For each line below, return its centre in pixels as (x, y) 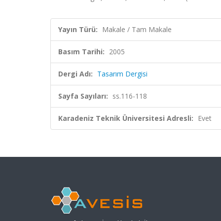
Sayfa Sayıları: (83, 96)
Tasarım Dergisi (122, 74)
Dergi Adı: (75, 74)
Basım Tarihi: (81, 52)
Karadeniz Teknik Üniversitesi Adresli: (126, 118)
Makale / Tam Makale (137, 29)
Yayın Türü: (78, 29)
